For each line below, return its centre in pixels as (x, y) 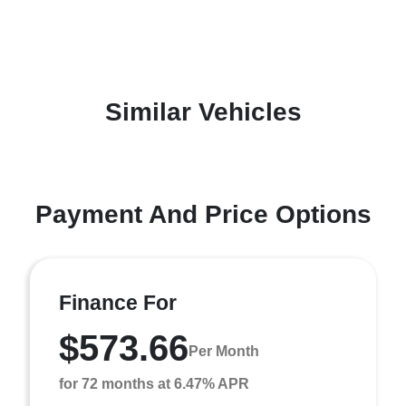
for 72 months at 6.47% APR (154, 383)
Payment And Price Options (203, 214)
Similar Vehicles (203, 111)
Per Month (224, 352)
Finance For (118, 302)
